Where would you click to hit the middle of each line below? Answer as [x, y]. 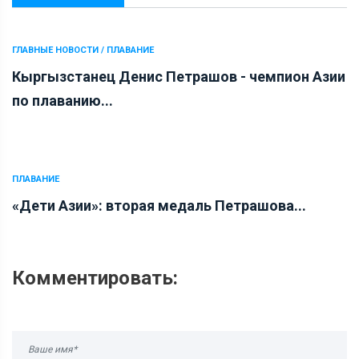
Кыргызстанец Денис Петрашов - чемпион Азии [179, 77]
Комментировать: [95, 278]
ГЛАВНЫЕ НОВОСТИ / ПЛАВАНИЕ [83, 50]
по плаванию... [63, 101]
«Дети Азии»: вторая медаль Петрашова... [159, 206]
